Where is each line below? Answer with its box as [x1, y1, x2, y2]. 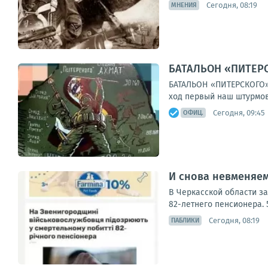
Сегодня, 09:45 [213, 108, 265, 117]
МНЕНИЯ [171, 1, 197, 9]
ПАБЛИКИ [171, 217, 199, 224]
